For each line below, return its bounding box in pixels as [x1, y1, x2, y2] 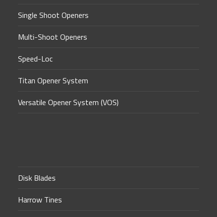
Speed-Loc [18, 53, 53, 65]
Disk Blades [18, 172, 56, 184]
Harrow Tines [18, 194, 62, 206]
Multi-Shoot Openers [18, 31, 88, 43]
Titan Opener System [18, 75, 89, 87]
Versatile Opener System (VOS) [18, 96, 119, 108]
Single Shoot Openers [18, 9, 89, 21]
